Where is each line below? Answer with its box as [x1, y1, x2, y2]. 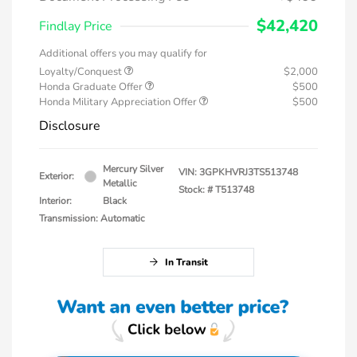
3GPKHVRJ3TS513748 [199, 166, 298, 179]
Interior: [39, 194, 72, 208]
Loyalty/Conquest [39, 65, 124, 80]
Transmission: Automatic [39, 212, 145, 226]
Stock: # [178, 183, 213, 197]
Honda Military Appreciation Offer [39, 95, 199, 110]
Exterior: [39, 170, 74, 183]
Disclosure [39, 117, 100, 135]
